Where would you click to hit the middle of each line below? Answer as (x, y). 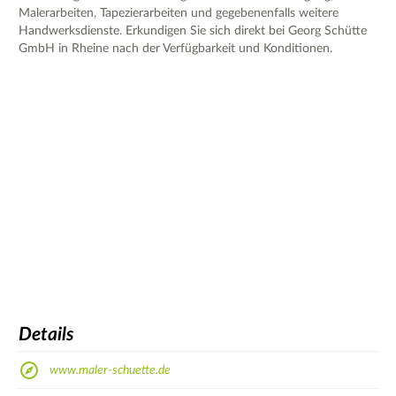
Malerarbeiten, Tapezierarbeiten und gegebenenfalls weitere (179, 13)
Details (46, 335)
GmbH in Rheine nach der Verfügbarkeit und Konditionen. (175, 48)
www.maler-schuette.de (110, 370)
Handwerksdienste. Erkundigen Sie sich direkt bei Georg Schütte (193, 30)
